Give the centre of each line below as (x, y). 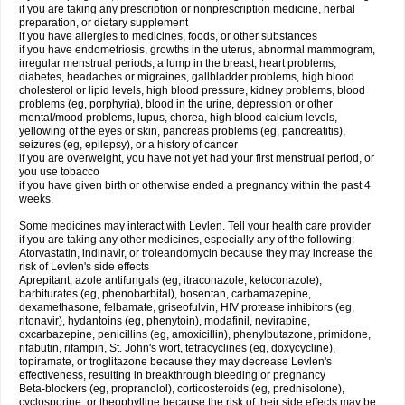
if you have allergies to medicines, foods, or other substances (168, 36)
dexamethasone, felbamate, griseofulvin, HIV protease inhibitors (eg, (187, 307)
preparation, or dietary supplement (104, 23)
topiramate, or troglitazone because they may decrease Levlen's (175, 362)
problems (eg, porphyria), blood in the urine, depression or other (176, 104)
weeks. (36, 199)
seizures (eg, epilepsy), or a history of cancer (128, 145)
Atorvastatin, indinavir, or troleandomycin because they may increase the (196, 253)
